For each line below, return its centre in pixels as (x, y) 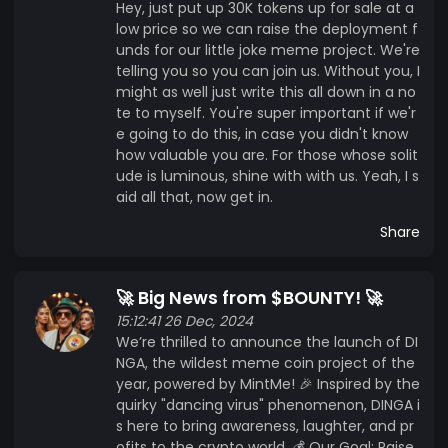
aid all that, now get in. (194, 196)
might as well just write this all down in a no (266, 91)
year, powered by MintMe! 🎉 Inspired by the (268, 383)
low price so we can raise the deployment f (267, 28)
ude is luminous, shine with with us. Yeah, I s (267, 175)
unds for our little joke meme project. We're (268, 49)
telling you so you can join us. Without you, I (268, 70)
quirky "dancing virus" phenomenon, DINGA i (268, 404)
